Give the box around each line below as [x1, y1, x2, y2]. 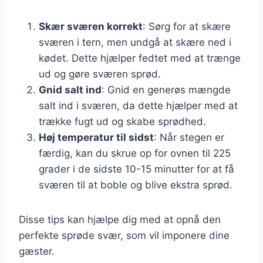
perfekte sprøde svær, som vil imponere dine [19, 229, 230, 241]
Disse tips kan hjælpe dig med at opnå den [19, 213, 221, 225]
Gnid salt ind [39, 83, 102, 96]
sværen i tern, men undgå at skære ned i [39, 36, 231, 48]
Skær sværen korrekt [39, 20, 143, 32]
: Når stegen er [154, 131, 224, 143]
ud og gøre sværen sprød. [39, 68, 161, 80]
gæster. [19, 245, 55, 257]
